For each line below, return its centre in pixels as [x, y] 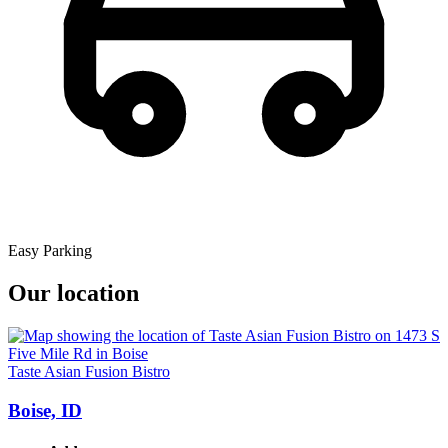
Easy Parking [50, 251]
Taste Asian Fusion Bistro [89, 372]
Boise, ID [45, 410]
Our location [73, 293]
